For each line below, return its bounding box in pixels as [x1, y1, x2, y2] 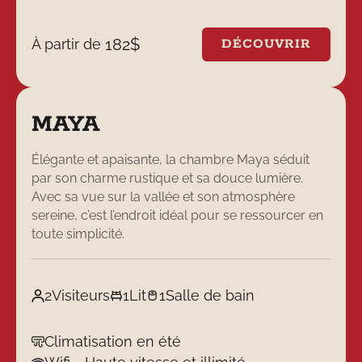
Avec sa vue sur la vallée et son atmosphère [32, 188, 296, 204]
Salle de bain [165, 286, 255, 304]
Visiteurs [52, 286, 111, 304]
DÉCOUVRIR [221, 36, 312, 53]
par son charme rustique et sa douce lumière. [32, 170, 304, 186]
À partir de [32, 36, 106, 53]
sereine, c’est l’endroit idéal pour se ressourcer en [32, 207, 324, 223]
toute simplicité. [32, 225, 125, 242]
